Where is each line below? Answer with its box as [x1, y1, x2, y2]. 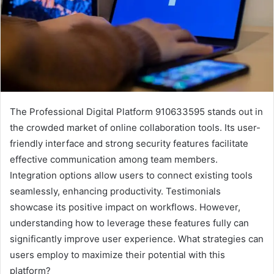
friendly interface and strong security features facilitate [10, 138, 248, 150]
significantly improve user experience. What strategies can [10, 233, 264, 245]
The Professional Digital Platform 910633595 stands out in [10, 106, 263, 118]
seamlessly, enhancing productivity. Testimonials [10, 185, 221, 198]
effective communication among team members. [10, 154, 218, 166]
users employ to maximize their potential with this [10, 249, 225, 261]
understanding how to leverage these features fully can [10, 217, 249, 229]
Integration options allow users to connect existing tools [10, 169, 253, 182]
